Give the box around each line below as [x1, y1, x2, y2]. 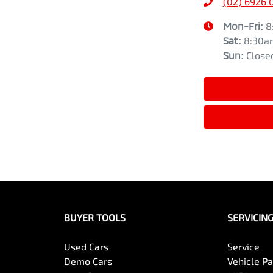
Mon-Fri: [222, 20, 266, 32]
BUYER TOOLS [63, 211, 126, 224]
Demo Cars [63, 255, 112, 268]
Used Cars [63, 241, 108, 253]
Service [227, 241, 260, 253]
